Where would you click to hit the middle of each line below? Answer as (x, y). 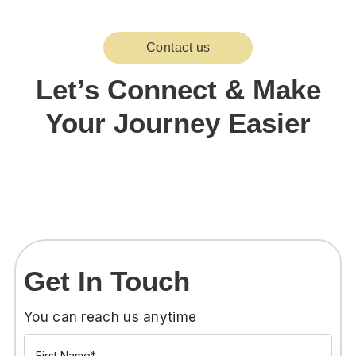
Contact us (178, 47)
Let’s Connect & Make (178, 89)
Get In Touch (107, 281)
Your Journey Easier (178, 122)
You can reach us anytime (110, 317)
